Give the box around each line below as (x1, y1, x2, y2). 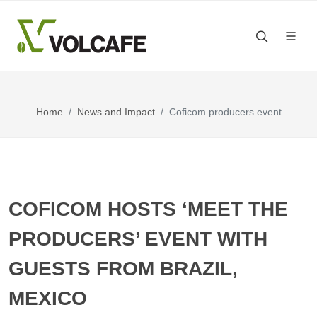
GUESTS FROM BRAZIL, (8, 258, 238, 279)
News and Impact (76, 106, 155, 117)
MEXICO (8, 287, 87, 309)
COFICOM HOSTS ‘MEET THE (8, 198, 288, 220)
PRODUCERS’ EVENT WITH (8, 228, 267, 250)
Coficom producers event (168, 106, 282, 117)
